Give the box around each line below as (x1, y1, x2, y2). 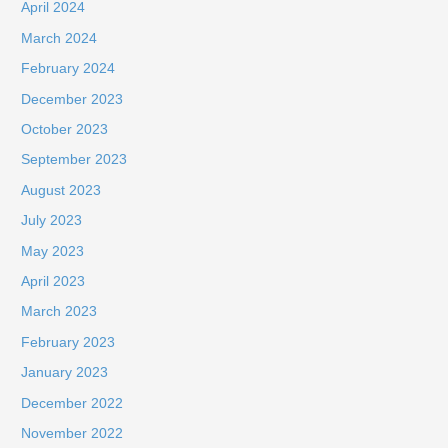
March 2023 (21, 304, 98, 320)
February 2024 (21, 61, 116, 77)
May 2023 (21, 243, 85, 259)
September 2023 (21, 152, 128, 168)
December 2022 (21, 395, 124, 411)
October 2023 (21, 121, 109, 137)
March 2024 (21, 30, 98, 46)
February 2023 (21, 334, 116, 350)
